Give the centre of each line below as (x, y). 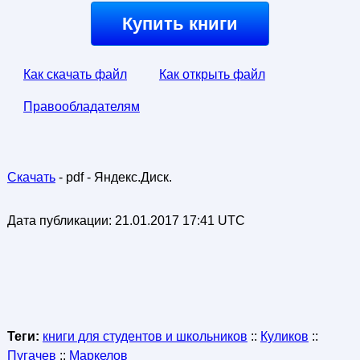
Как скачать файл (75, 74)
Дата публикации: (61, 221)
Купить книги (180, 24)
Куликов (284, 336)
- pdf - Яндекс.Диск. (113, 177)
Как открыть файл (212, 74)
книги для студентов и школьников (145, 336)
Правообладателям (81, 106)
